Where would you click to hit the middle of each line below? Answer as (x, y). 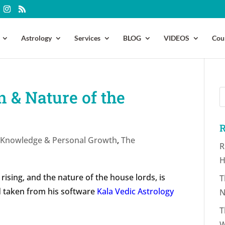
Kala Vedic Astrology (136, 192)
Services (87, 38)
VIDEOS (177, 38)
